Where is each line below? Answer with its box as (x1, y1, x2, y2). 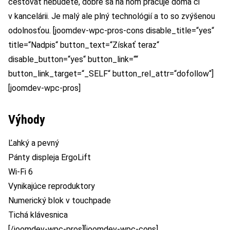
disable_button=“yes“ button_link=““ (8, 54, 138, 65)
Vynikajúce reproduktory (8, 181, 95, 191)
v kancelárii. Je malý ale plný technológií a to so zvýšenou (8, 11, 215, 22)
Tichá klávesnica (8, 210, 68, 220)
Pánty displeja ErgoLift (8, 152, 91, 163)
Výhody (8, 112, 45, 127)
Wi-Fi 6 (8, 167, 33, 177)
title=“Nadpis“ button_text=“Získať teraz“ (8, 40, 159, 50)
